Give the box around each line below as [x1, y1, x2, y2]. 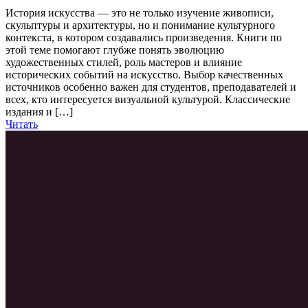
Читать [5, 118, 38, 131]
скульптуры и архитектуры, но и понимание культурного [5, 19, 275, 32]
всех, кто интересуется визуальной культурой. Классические [5, 93, 290, 106]
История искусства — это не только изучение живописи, [5, 7, 274, 19]
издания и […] [5, 106, 73, 118]
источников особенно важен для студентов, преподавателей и [5, 81, 296, 93]
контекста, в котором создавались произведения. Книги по [5, 32, 282, 44]
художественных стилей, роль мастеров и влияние [5, 56, 242, 69]
